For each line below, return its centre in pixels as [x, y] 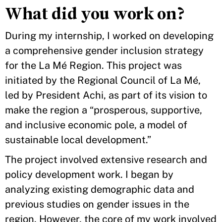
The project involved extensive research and [106, 160]
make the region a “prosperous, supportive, [104, 110]
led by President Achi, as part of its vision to [106, 95]
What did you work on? [95, 14]
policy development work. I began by [89, 174]
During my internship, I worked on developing [109, 36]
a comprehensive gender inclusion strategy [104, 51]
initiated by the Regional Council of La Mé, [103, 80]
